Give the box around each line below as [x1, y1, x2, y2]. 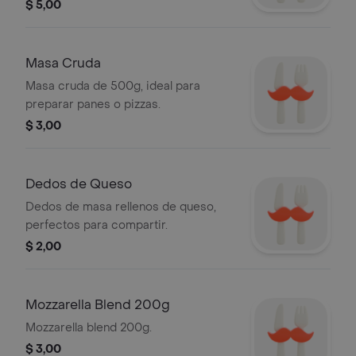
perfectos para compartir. [25, 218, 168, 233]
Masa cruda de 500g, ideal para [25, 79, 200, 94]
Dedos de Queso [25, 176, 132, 192]
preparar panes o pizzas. [25, 97, 161, 112]
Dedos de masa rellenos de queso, [25, 199, 216, 215]
